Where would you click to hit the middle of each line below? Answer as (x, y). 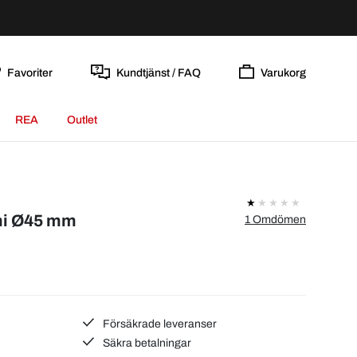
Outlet (82, 120)
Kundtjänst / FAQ (158, 73)
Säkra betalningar (146, 343)
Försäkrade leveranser (159, 324)
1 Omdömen (275, 220)
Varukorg (283, 73)
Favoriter (29, 73)
